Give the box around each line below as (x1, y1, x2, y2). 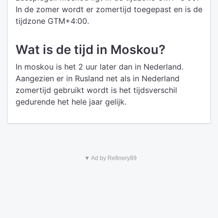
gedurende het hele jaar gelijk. (16, 97, 127, 107)
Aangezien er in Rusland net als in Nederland (16, 73, 180, 83)
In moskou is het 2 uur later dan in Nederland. (16, 62, 183, 72)
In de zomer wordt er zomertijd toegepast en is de (16, 4, 202, 14)
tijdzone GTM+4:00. (16, 16, 89, 26)
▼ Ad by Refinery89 (84, 155, 137, 162)
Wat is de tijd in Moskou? (16, 42, 165, 57)
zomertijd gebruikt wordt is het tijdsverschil (16, 85, 177, 95)
